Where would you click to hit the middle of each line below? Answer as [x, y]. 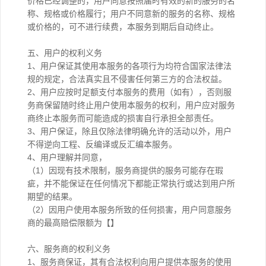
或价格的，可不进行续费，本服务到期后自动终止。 [123, 27]
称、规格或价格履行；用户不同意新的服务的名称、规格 [131, 14]
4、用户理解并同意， [67, 157]
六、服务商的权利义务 [69, 249]
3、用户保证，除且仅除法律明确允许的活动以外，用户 [129, 131]
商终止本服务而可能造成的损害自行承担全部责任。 [123, 118]
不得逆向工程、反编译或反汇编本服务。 [102, 144]
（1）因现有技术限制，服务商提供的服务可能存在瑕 [125, 170]
